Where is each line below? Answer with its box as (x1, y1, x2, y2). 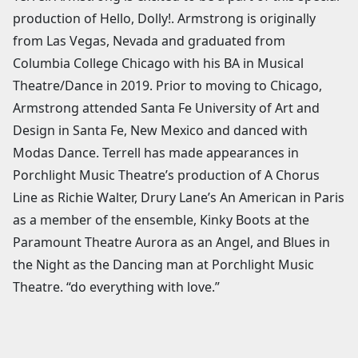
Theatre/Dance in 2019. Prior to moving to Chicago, (13, 76, 322, 94)
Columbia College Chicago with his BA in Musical (13, 54, 304, 72)
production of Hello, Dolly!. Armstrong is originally (13, 9, 316, 27)
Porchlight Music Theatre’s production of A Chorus (13, 165, 320, 184)
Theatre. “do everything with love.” (13, 277, 220, 296)
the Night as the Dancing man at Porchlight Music (13, 255, 314, 273)
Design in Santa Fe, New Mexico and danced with (13, 121, 308, 139)
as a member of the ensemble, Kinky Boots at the (13, 210, 309, 229)
